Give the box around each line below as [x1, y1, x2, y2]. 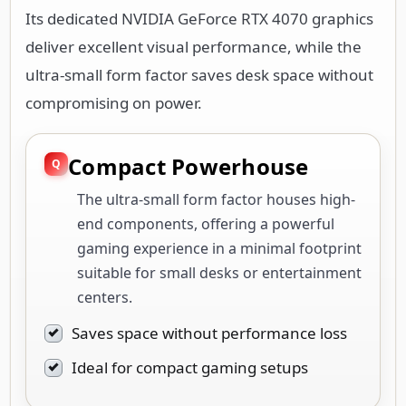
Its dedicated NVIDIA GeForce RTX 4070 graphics [25, 7, 373, 29]
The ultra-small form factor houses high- [77, 188, 355, 209]
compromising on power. [25, 92, 202, 113]
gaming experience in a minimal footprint [77, 237, 362, 258]
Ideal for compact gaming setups [72, 356, 308, 378]
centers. [77, 286, 132, 307]
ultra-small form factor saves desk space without [25, 63, 373, 85]
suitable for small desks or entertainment [77, 262, 362, 283]
